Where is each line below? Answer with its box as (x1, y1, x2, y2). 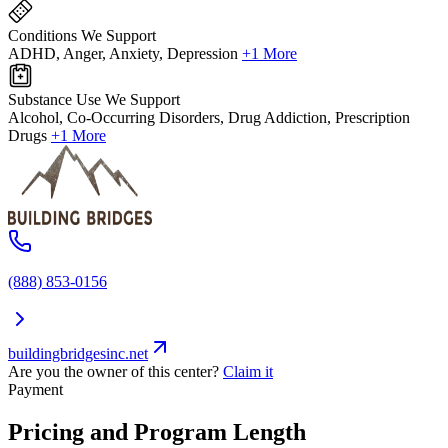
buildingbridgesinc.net (8, 345, 148, 363)
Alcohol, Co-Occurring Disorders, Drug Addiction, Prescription (8, 109, 410, 127)
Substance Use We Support (8, 91, 180, 109)
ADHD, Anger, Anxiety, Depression (8, 45, 238, 63)
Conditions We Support (8, 27, 156, 45)
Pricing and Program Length (8, 419, 306, 446)
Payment (8, 381, 63, 399)
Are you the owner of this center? (8, 363, 219, 381)
